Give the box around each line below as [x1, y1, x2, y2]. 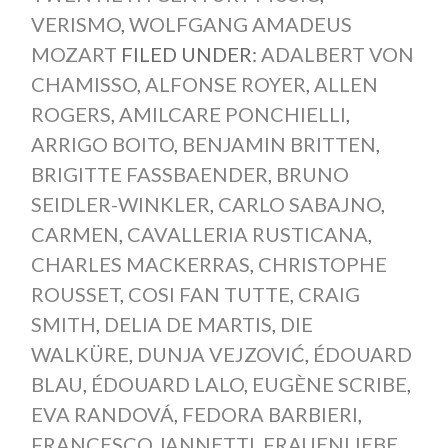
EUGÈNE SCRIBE [251, 372, 407, 397]
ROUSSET [30, 282, 120, 307]
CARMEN [30, 222, 119, 247]
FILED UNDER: [120, 42, 261, 67]
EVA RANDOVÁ [30, 402, 174, 427]
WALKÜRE [30, 342, 129, 367]
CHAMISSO [30, 72, 137, 97]
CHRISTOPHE [257, 252, 387, 277]
